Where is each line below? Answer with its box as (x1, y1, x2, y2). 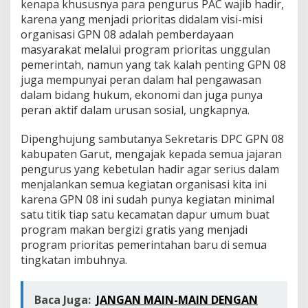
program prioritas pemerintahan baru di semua (21, 237, 267, 253)
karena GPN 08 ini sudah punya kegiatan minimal (21, 192, 274, 208)
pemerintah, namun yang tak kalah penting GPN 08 (21, 57, 286, 73)
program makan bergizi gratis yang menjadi (21, 222, 247, 238)
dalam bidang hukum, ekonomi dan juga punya (21, 87, 263, 103)
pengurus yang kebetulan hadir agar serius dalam (21, 162, 279, 177)
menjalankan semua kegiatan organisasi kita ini (21, 177, 267, 192)
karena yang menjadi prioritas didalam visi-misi (21, 12, 263, 27)
